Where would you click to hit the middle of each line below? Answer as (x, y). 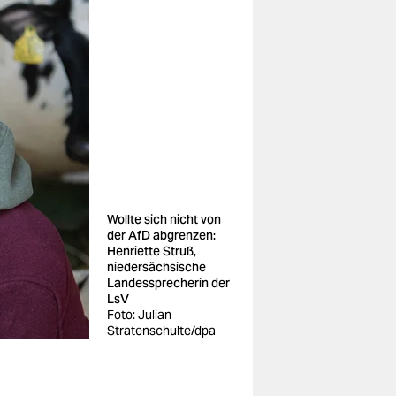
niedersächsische (156, 267)
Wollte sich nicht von (164, 219)
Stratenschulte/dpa (161, 331)
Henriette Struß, (152, 251)
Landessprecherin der (168, 283)
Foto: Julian (139, 315)
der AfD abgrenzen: (161, 235)
